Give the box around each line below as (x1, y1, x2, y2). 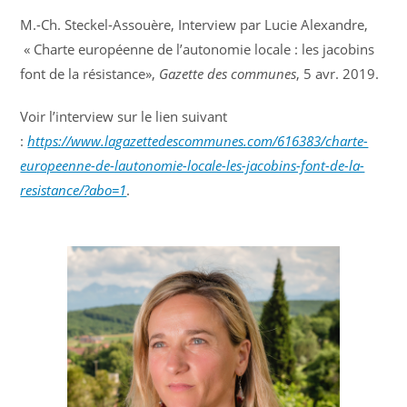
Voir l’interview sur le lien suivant (20, 107, 228, 126)
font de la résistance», (20, 65, 160, 84)
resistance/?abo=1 (20, 181, 127, 200)
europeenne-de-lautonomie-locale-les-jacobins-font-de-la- (20, 156, 365, 175)
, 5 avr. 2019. (296, 65, 380, 84)
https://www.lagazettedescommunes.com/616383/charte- (27, 132, 369, 151)
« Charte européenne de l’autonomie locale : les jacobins (20, 40, 375, 59)
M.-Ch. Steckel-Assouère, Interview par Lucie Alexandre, (20, 15, 369, 35)
